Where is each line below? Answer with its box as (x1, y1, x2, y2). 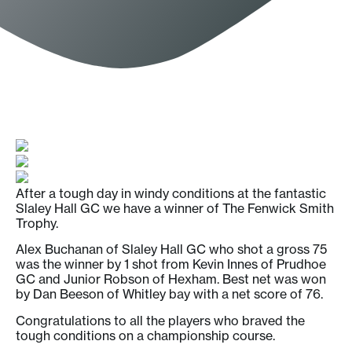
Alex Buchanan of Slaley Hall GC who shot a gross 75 (16, 241, 327, 258)
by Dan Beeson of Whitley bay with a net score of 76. (16, 286, 323, 302)
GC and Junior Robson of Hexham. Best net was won (16, 271, 326, 288)
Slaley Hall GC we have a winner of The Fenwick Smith (16, 200, 334, 216)
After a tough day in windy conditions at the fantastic (16, 185, 326, 201)
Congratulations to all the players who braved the (16, 312, 305, 328)
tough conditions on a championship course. (16, 327, 275, 343)
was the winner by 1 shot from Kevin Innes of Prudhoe (16, 256, 326, 273)
